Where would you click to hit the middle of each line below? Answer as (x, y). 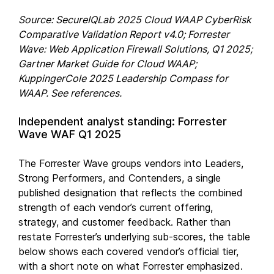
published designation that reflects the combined (131, 192)
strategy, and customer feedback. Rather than (124, 222)
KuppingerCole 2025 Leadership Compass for (123, 78)
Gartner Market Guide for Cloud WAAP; (108, 63)
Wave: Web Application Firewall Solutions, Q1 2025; (135, 49)
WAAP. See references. (70, 93)
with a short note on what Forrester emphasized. (131, 266)
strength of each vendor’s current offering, (116, 207)
